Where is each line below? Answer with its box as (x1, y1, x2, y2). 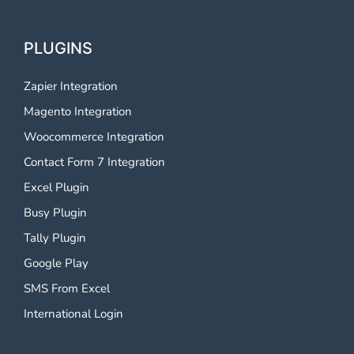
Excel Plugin (24, 179, 89, 196)
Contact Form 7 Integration (24, 154, 165, 171)
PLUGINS (24, 38, 92, 58)
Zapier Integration (24, 78, 118, 95)
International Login (24, 306, 123, 322)
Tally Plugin (24, 230, 86, 247)
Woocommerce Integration (24, 129, 164, 145)
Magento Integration (24, 104, 132, 120)
